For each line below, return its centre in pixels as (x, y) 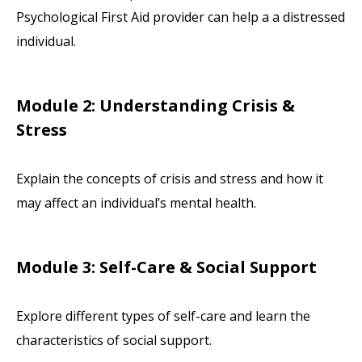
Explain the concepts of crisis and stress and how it (170, 178)
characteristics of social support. (114, 340)
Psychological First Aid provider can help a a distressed (181, 17)
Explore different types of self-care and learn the (164, 316)
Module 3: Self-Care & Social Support (167, 267)
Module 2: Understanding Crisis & (156, 105)
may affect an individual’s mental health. (137, 202)
